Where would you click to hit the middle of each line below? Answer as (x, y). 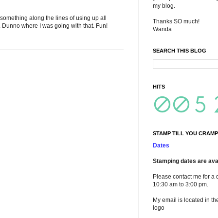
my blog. (164, 6)
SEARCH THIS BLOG (180, 51)
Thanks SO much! (176, 21)
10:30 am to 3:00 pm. (181, 184)
